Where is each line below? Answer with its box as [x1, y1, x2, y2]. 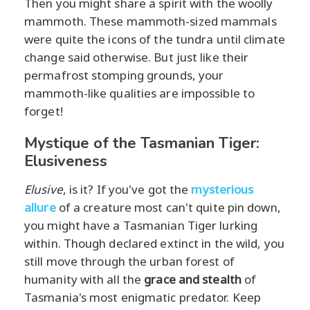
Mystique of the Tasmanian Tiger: [24, 132, 259, 154]
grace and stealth [144, 271, 241, 287]
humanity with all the [24, 271, 145, 287]
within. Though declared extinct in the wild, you [24, 235, 284, 251]
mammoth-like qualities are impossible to [24, 84, 255, 101]
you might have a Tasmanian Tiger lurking [24, 217, 258, 233]
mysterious [191, 181, 254, 197]
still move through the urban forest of [24, 253, 235, 269]
